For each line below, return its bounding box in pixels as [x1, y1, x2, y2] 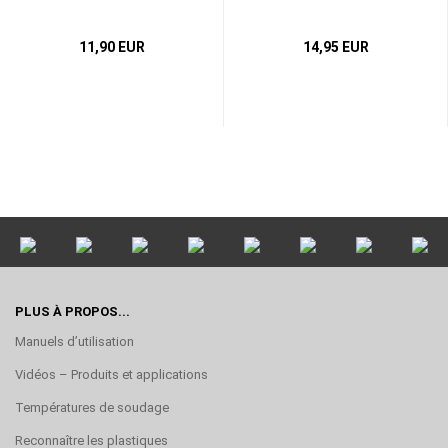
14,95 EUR [302, 38, 369, 55]
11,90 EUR [78, 38, 145, 55]
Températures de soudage [15, 399, 169, 415]
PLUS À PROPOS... [15, 303, 130, 319]
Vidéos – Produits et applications [15, 366, 208, 382]
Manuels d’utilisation [15, 333, 134, 349]
